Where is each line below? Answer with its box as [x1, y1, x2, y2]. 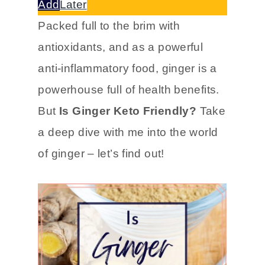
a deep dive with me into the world [38, 166, 218, 179]
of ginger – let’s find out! [38, 188, 164, 201]
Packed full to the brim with [38, 60, 180, 73]
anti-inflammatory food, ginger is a [38, 102, 217, 115]
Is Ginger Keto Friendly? [59, 145, 200, 158]
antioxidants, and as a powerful [38, 81, 203, 94]
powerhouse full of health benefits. [38, 124, 219, 137]
